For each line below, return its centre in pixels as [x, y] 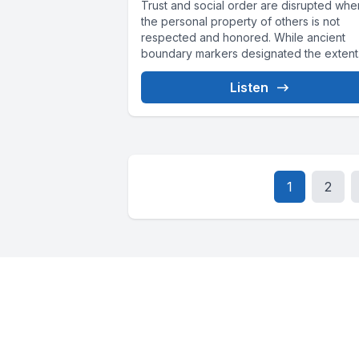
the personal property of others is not [240, 22]
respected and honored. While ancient [243, 38]
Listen [250, 88]
